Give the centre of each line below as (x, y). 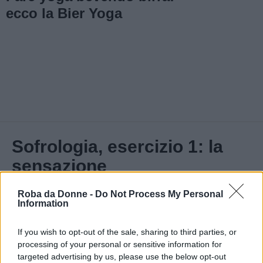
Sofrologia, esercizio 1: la (117, 146)
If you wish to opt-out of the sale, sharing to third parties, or (127, 232)
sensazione (59, 166)
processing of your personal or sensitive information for (120, 244)
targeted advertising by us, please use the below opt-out (122, 257)
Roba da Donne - (56, 194)
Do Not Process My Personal (159, 194)
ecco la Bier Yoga (64, 13)
